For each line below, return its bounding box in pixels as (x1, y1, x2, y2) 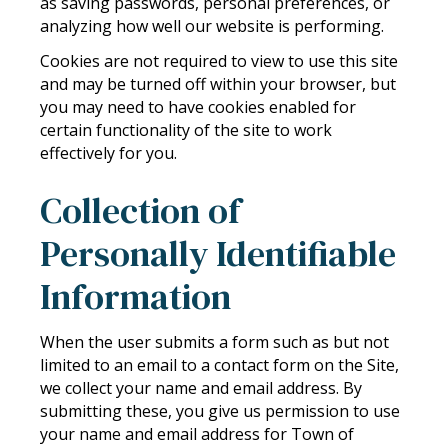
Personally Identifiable (40, 228, 396, 278)
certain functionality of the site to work (40, 119, 332, 142)
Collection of (40, 185, 241, 235)
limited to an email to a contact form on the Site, (40, 353, 399, 376)
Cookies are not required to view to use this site (40, 50, 398, 73)
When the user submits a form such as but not (40, 330, 389, 353)
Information (40, 271, 231, 321)
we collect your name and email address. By (40, 376, 362, 399)
